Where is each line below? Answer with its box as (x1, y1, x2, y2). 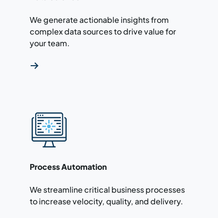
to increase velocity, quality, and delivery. (29, 196, 183, 206)
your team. (29, 37, 70, 48)
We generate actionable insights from (29, 14, 169, 25)
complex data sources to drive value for (29, 26, 176, 36)
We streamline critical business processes (29, 184, 185, 195)
